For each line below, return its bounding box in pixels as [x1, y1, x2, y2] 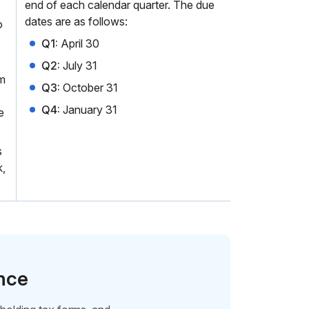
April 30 [58, 37, 99, 50]
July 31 [60, 59, 97, 72]
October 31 [60, 81, 118, 94]
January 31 [60, 103, 117, 117]
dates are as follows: [25, 14, 128, 28]
